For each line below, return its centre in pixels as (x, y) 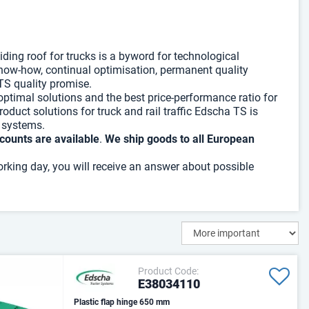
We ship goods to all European (180, 139)
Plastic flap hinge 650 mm (122, 302)
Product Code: (168, 271)
